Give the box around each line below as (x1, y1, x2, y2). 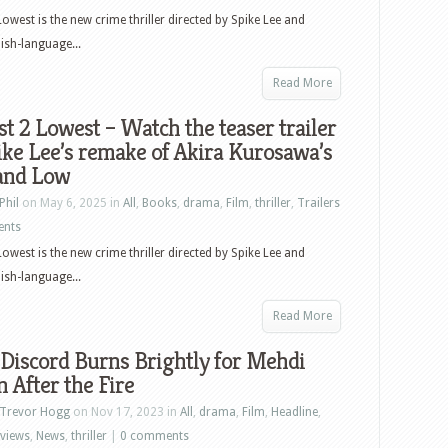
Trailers (297, 196, 340, 210)
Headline (271, 405, 318, 419)
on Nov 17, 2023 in (70, 405, 180, 419)
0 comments (120, 429, 189, 443)
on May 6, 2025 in (19, 196, 123, 210)
